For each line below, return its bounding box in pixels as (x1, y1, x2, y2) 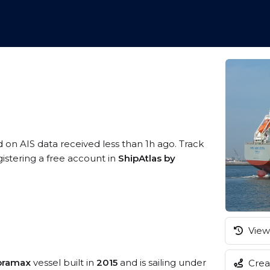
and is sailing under (118, 257, 206, 268)
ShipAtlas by (118, 152, 175, 164)
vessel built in (31, 257, 96, 268)
